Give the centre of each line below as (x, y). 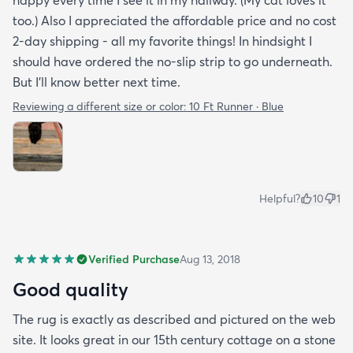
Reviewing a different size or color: (101, 107)
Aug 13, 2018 (210, 260)
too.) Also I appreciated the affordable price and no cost (175, 21)
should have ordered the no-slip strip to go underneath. (173, 62)
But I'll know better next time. (97, 82)
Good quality (71, 290)
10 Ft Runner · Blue (236, 107)
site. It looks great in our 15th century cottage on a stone (174, 340)
